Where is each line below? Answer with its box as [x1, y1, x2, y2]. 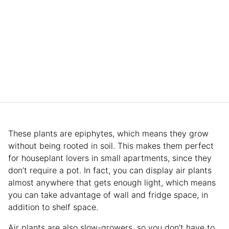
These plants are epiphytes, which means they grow [8, 128, 209, 139]
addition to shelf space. [8, 201, 98, 212]
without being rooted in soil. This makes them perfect [8, 140, 214, 151]
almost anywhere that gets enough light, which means [8, 177, 216, 188]
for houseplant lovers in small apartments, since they [8, 152, 212, 163]
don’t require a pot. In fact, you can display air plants [8, 165, 212, 175]
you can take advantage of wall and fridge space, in [8, 189, 208, 200]
